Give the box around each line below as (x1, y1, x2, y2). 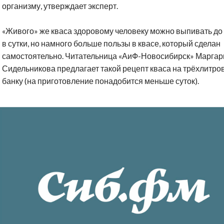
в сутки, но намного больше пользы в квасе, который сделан (2, 38, 220, 48)
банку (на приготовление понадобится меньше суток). (2, 76, 199, 86)
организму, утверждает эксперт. (2, 1, 118, 11)
